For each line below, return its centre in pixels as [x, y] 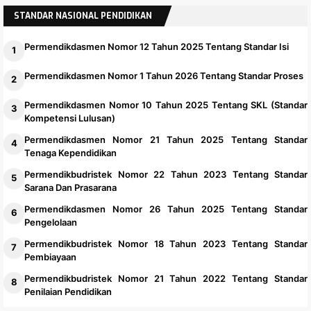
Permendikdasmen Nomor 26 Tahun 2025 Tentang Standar [166, 209]
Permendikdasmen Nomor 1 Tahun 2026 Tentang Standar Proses [164, 75]
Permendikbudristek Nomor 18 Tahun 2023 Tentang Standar [166, 243]
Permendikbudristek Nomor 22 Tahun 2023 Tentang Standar [166, 174]
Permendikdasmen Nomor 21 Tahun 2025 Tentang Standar [166, 139]
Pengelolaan [51, 222]
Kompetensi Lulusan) [70, 118]
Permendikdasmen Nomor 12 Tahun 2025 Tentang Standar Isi [157, 46]
